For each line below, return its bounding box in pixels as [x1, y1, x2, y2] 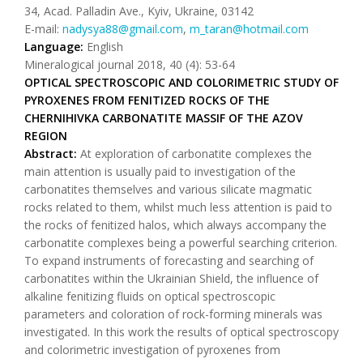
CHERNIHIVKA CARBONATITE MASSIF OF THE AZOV [24, 110, 303, 126]
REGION [24, 128, 67, 143]
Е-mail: [24, 21, 62, 36]
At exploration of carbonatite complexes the [77, 146, 312, 161]
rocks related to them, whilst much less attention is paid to [24, 199, 332, 215]
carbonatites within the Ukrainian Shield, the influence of [24, 271, 318, 286]
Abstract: [24, 146, 77, 161]
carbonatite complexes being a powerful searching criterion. [24, 235, 337, 250]
